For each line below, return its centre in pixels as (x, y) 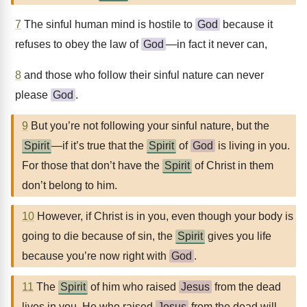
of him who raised (133, 287)
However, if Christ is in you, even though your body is (164, 216)
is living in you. (253, 146)
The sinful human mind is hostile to (108, 24)
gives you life (238, 236)
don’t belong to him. (70, 185)
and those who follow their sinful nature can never (143, 75)
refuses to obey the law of (78, 44)
